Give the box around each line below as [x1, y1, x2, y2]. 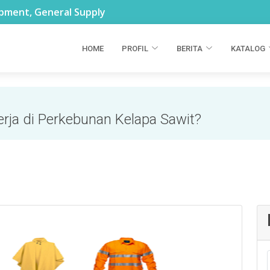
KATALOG [231, 43, 265, 53]
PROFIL [122, 43, 148, 53]
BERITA [177, 43, 202, 53]
